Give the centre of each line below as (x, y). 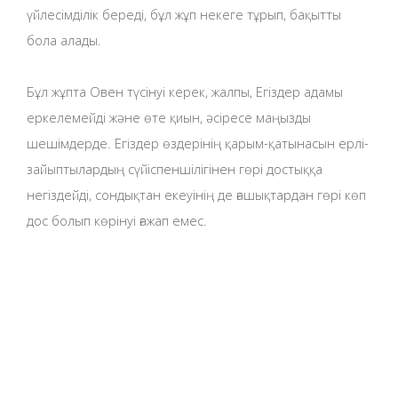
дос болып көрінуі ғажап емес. (117, 220)
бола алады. (64, 40)
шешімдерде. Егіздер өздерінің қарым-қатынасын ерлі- (198, 143)
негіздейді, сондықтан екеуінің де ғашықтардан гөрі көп (196, 194)
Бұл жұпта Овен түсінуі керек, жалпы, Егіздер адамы (185, 91)
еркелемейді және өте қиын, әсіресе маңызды (169, 117)
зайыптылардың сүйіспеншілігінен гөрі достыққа (175, 168)
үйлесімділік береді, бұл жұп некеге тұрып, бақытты (184, 14)
